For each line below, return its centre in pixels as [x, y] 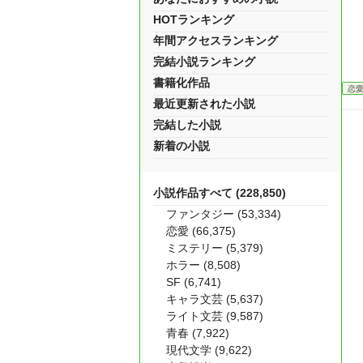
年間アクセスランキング [216, 41]
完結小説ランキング [204, 62]
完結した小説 [187, 125]
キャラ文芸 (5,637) [215, 299]
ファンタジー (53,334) [224, 214]
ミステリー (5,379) [215, 248]
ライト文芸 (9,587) [215, 316]
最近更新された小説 [204, 104]
